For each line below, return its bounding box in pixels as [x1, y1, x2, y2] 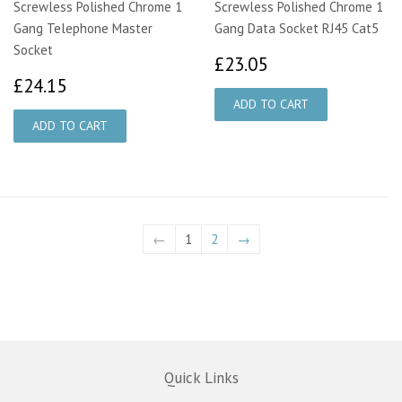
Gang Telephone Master [13, 20, 153, 38]
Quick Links [163, 368, 239, 389]
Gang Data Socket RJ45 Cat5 [214, 20, 379, 38]
